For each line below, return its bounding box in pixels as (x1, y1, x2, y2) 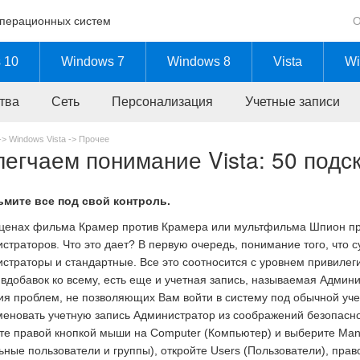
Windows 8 (167, 55, 231, 68)
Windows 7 (61, 55, 125, 68)
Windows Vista (9, 134, 66, 144)
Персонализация (112, 95, 213, 108)
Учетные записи (245, 95, 340, 108)
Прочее (79, 134, 109, 144)
